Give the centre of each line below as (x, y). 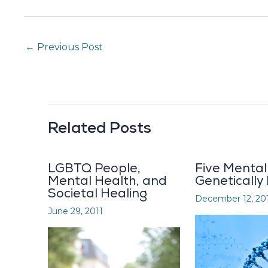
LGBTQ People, (94, 168)
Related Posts (100, 129)
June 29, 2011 (75, 211)
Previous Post (69, 47)
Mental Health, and (107, 181)
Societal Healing (98, 193)
